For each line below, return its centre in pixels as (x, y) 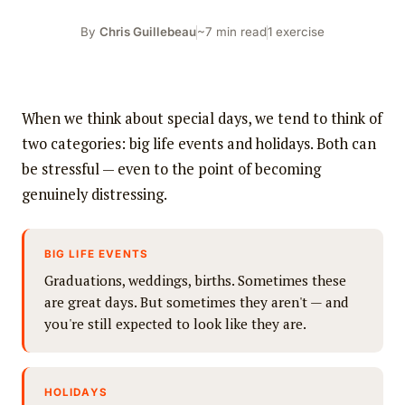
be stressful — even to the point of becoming (171, 170)
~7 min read (232, 32)
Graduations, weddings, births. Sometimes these (195, 281)
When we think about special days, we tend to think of (202, 119)
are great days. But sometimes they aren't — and (196, 302)
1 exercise (296, 32)
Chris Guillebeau (148, 32)
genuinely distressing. (94, 195)
